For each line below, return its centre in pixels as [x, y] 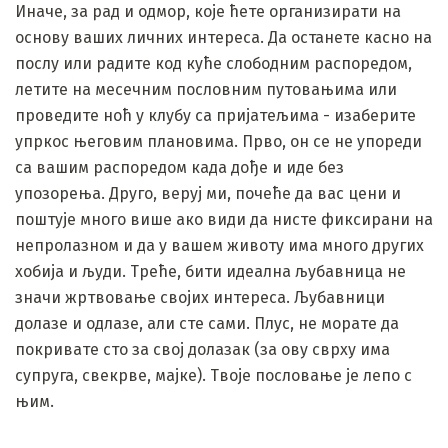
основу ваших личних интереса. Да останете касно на [223, 37]
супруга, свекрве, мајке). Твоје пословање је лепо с [213, 375]
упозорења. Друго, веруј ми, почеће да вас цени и [208, 193]
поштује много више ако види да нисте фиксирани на [224, 219]
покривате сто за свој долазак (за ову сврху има [202, 349]
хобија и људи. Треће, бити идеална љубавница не [210, 271]
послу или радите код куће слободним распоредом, [213, 63]
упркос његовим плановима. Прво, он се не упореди [218, 141]
